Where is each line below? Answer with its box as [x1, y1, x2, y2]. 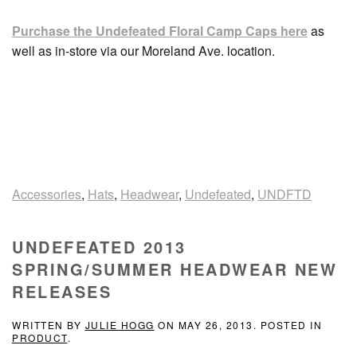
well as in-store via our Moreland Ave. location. [12, 41, 275, 60]
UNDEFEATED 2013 [12, 234, 186, 258]
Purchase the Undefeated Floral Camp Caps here [12, 21, 308, 40]
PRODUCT [12, 330, 68, 344]
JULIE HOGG [84, 317, 155, 331]
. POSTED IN [253, 317, 322, 331]
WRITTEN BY [12, 317, 85, 331]
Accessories [12, 184, 81, 203]
